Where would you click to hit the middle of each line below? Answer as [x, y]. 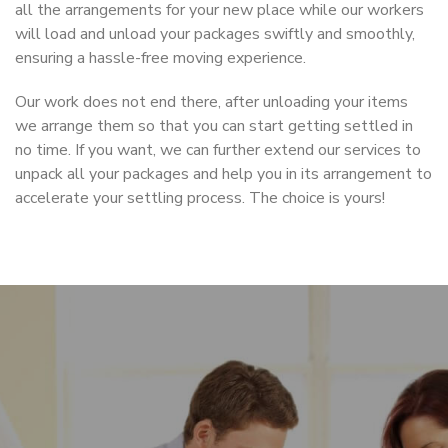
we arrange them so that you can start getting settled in [214, 125]
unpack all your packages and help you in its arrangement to [223, 173]
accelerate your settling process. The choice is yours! [200, 197]
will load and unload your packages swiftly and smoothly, [215, 33]
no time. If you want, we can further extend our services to [218, 149]
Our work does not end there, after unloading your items [211, 101]
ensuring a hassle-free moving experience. [160, 57]
